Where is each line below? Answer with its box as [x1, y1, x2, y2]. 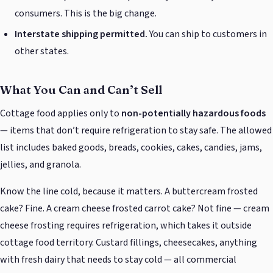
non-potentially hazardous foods [121, 107, 266, 121]
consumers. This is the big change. [15, 6, 157, 20]
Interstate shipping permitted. [15, 27, 147, 41]
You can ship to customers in [147, 27, 267, 41]
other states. [15, 44, 69, 58]
